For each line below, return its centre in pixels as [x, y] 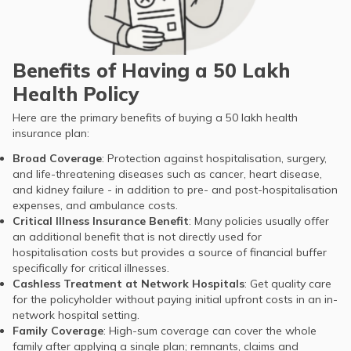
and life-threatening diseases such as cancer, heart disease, [167, 174]
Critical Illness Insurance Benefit [101, 221]
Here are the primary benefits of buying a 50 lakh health [155, 118]
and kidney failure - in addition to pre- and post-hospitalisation [175, 190]
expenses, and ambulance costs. [95, 206]
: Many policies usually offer [259, 221]
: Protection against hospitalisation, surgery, [214, 159]
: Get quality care [288, 284]
